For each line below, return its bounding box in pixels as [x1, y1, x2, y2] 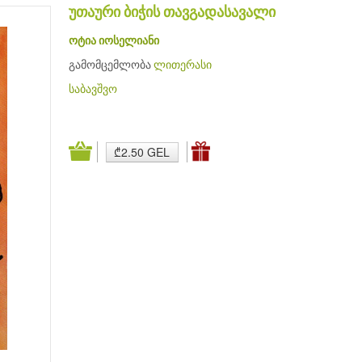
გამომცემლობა [68, 59, 154, 72]
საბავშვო [68, 83, 117, 96]
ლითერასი [153, 59, 212, 72]
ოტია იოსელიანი [68, 35, 159, 48]
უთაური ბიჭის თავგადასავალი [68, 5, 276, 21]
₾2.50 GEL [114, 143, 170, 160]
